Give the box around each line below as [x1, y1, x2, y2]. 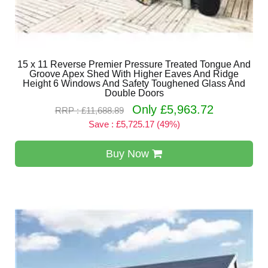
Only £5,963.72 [132, 103, 214, 116]
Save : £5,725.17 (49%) [88, 119, 180, 129]
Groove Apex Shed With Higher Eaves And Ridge [29, 69, 239, 79]
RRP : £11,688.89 [54, 105, 124, 115]
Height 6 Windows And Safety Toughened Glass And [23, 78, 245, 89]
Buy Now [106, 148, 152, 160]
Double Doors [104, 88, 164, 98]
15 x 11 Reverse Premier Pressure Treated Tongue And [17, 59, 251, 69]
